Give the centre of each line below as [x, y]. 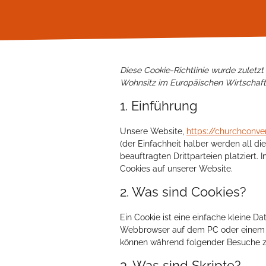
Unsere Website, [153, 131]
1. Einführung [159, 106]
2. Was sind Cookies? [183, 192]
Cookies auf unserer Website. [176, 169]
